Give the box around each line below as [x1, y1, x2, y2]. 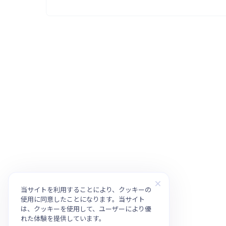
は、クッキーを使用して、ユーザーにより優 [21, 204, 151, 213]
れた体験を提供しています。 [21, 213, 105, 223]
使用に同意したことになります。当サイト [21, 194, 145, 204]
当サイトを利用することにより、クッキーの [21, 185, 151, 194]
